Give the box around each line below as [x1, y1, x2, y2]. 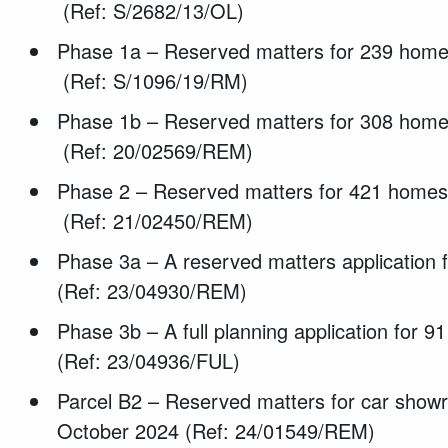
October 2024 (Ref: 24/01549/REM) [57, 415, 376, 445]
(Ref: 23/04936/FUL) [57, 345, 247, 375]
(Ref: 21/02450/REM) [57, 205, 260, 235]
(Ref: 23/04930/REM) [57, 275, 254, 305]
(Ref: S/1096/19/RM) [57, 65, 255, 95]
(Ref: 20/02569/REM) [57, 135, 260, 165]
